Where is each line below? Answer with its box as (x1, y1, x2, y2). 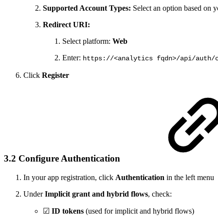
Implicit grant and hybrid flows (45, 190, 148, 199)
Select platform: (62, 36, 112, 45)
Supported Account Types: (43, 3, 133, 12)
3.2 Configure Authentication (4, 153, 123, 164)
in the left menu (164, 173, 214, 182)
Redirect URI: (43, 20, 90, 29)
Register (42, 71, 69, 79)
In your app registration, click (23, 173, 115, 182)
